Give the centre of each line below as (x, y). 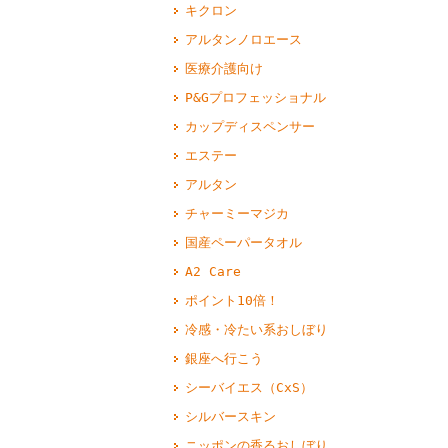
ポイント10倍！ (231, 300)
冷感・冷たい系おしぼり (256, 329)
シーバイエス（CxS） (248, 387)
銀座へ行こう (223, 358)
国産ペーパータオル (243, 242)
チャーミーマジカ (236, 213)
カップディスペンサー (249, 126)
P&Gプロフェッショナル (255, 97)
